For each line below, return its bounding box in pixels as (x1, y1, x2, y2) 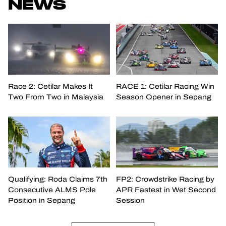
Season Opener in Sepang (116, 91, 211, 102)
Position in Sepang (8, 195, 75, 206)
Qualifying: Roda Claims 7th (8, 174, 107, 185)
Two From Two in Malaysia (8, 91, 103, 102)
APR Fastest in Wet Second (116, 184, 216, 195)
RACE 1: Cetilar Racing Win (116, 81, 214, 92)
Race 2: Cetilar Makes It (8, 81, 93, 92)
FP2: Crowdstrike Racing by (116, 174, 214, 185)
